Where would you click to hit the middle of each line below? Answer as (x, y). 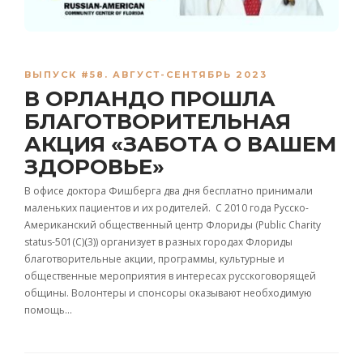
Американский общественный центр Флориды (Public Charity (173, 225)
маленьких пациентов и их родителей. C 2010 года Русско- (167, 208)
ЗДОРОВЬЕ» (94, 167)
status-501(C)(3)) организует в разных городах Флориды (158, 242)
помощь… (48, 310)
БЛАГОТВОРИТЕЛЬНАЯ (158, 122)
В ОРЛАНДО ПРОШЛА (150, 99)
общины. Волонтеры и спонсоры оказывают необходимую (168, 293)
